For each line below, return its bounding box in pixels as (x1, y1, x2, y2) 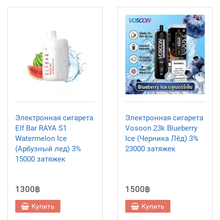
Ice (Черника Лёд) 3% (125, 134, 198, 143)
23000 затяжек (125, 144, 175, 153)
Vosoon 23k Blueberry (125, 124, 197, 133)
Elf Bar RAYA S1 (15, 124, 67, 133)
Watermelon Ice (15, 134, 67, 143)
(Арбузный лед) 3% (15, 144, 81, 153)
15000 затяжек (15, 155, 65, 164)
